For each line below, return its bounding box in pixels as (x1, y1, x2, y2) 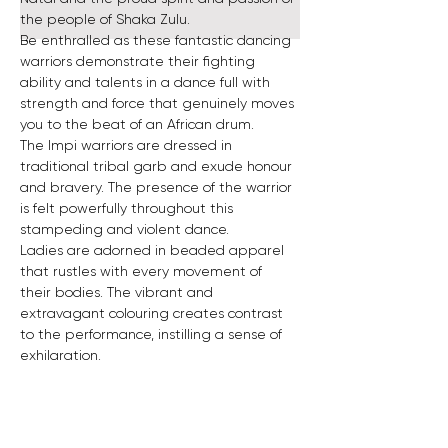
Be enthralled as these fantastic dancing (20, 32, 295, 48)
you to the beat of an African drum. (20, 116, 258, 132)
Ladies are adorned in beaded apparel (20, 242, 288, 258)
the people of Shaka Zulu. (20, 11, 194, 27)
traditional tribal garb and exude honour (20, 158, 296, 174)
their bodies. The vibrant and (20, 284, 217, 300)
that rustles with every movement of (20, 263, 266, 279)
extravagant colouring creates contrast (20, 305, 287, 321)
